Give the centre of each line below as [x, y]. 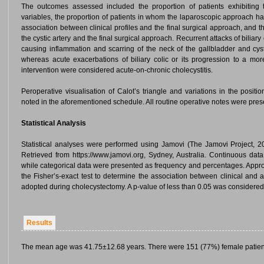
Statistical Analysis [54, 123]
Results [39, 223]
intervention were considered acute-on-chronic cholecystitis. [117, 70]
